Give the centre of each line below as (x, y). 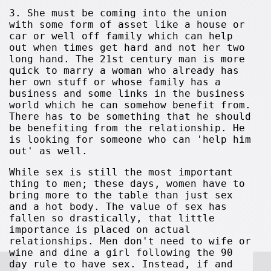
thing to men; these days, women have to (127, 184)
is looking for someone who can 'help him (130, 139)
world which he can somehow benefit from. (130, 105)
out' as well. (49, 151)
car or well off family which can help (121, 36)
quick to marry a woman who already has (124, 70)
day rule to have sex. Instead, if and (121, 264)
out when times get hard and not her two (127, 47)
